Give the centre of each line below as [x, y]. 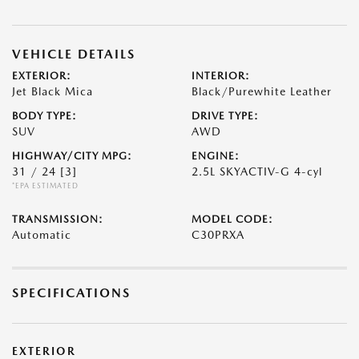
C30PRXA [218, 235]
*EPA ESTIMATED [45, 186]
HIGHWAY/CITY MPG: [72, 156]
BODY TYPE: [44, 116]
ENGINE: [216, 156]
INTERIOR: [221, 76]
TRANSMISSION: [58, 219]
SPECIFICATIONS [71, 293]
